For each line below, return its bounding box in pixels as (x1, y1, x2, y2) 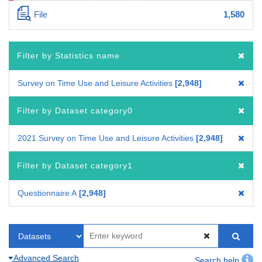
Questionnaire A (18, 188, 77, 198)
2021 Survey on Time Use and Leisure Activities (18, 133, 194, 143)
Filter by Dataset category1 (17, 160, 133, 170)
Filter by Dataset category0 (17, 105, 133, 115)
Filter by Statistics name (17, 50, 120, 60)
